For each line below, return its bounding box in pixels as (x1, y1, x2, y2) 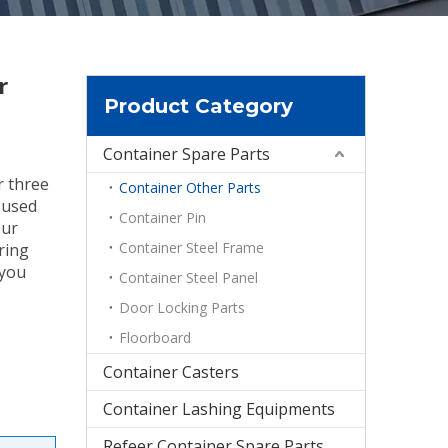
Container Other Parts (119, 178, 261, 197)
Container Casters (103, 361, 239, 383)
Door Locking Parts (119, 298, 245, 317)
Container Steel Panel (119, 268, 258, 287)
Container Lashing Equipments (103, 398, 335, 420)
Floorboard (119, 328, 191, 347)
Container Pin (119, 208, 206, 227)
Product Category (104, 94, 293, 118)
